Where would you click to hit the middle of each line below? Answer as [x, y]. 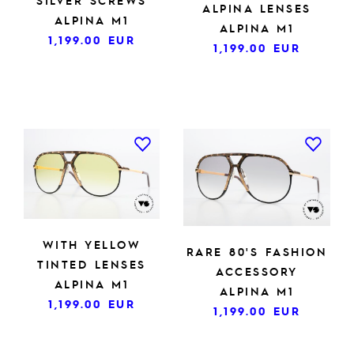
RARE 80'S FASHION [257, 252]
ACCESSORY [257, 271]
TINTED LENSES [92, 264]
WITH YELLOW [92, 245]
